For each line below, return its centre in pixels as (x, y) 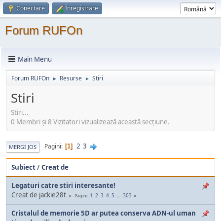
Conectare (31, 8)
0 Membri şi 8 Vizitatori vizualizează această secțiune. (90, 122)
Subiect (23, 167)
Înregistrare (82, 8)
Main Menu (35, 59)
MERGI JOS (23, 147)
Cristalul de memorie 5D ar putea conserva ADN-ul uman (104, 213)
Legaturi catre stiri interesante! (63, 185)
